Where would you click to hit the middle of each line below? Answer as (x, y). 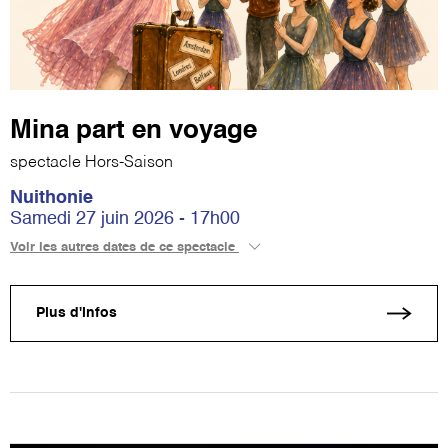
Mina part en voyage (133, 130)
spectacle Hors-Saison (91, 162)
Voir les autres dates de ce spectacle (124, 247)
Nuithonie (51, 197)
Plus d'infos (76, 313)
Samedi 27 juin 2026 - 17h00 (125, 218)
